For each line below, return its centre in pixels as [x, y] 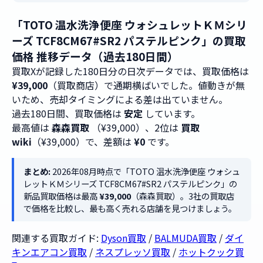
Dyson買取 [124, 238]
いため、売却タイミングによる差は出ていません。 [120, 99]
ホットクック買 [211, 252]
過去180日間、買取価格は [68, 113]
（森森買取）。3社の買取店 [183, 196]
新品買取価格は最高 [61, 196]
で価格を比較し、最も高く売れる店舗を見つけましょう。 [130, 208]
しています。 [171, 113]
